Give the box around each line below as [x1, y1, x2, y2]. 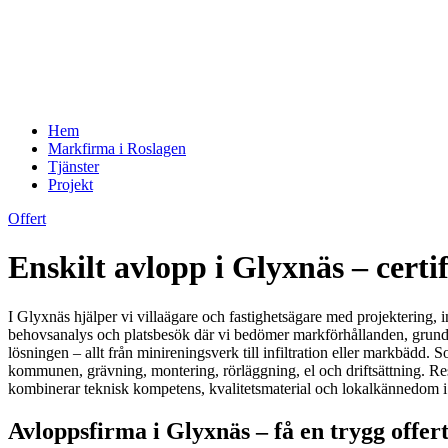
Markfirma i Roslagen [48, 140, 186, 157]
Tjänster [48, 158, 99, 175]
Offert [8, 210, 46, 227]
